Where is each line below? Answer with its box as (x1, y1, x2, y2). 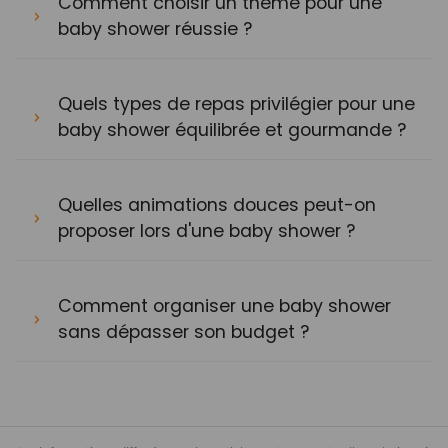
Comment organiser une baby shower (58, 294, 391, 318)
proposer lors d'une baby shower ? (58, 219, 355, 243)
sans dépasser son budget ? (58, 320, 309, 344)
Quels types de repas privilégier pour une (58, 92, 415, 116)
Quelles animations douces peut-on (58, 193, 376, 217)
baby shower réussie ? (58, 17, 252, 41)
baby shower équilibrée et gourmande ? (58, 118, 406, 142)
